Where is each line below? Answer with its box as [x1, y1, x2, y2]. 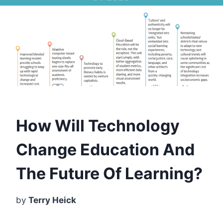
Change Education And [16, 139, 195, 159]
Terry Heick [28, 195, 76, 205]
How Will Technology [16, 115, 180, 135]
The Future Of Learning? [16, 163, 203, 183]
